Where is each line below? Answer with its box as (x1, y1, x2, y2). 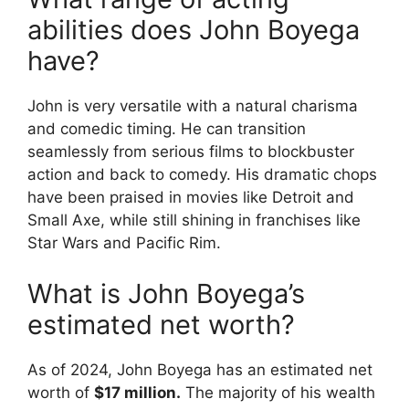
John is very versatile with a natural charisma (27, 97, 358, 115)
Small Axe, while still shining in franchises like (27, 211, 361, 229)
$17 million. (94, 383, 181, 402)
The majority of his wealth (181, 383, 375, 402)
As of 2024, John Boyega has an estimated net (27, 360, 372, 379)
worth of (27, 383, 94, 402)
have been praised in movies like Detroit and (27, 188, 354, 206)
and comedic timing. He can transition (27, 120, 306, 138)
